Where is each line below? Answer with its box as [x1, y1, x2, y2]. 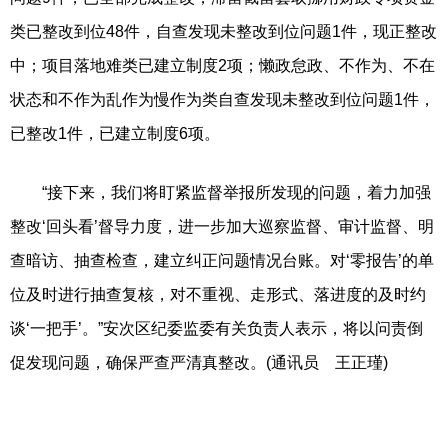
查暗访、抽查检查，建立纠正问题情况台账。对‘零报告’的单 [10, 251, 434, 269]
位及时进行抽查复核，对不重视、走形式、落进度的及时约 [10, 285, 426, 303]
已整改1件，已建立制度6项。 [10, 124, 220, 142]
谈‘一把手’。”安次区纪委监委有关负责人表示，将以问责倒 [10, 319, 423, 337]
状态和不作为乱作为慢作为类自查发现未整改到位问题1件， [10, 90, 435, 108]
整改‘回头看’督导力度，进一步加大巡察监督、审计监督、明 [10, 217, 434, 235]
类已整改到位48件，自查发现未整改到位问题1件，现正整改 [10, 22, 437, 40]
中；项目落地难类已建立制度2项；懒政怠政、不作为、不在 [10, 56, 435, 74]
